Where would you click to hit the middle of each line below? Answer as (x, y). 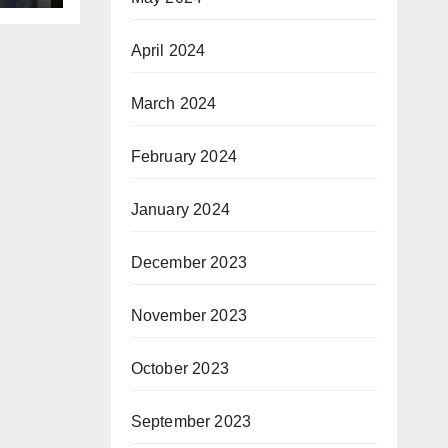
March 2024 (173, 103)
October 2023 (179, 368)
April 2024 (168, 50)
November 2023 (189, 315)
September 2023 (191, 421)
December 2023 (189, 262)
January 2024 (180, 209)
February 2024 (184, 156)
